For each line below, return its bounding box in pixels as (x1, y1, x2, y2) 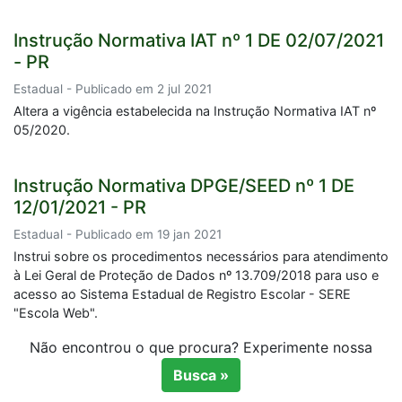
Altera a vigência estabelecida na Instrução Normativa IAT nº (13, 103, 376, 118)
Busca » (173, 366, 229, 384)
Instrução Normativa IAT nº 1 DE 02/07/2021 (13, 30, 384, 51)
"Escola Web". (13, 305, 98, 320)
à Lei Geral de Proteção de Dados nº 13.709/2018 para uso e (13, 267, 379, 283)
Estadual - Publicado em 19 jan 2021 (13, 227, 222, 241)
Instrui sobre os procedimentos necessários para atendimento (13, 249, 389, 264)
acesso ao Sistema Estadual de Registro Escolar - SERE (13, 286, 351, 301)
